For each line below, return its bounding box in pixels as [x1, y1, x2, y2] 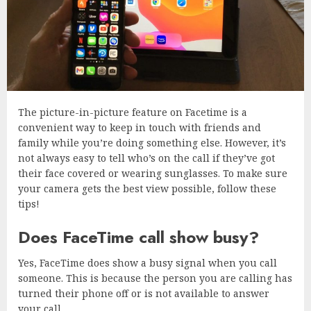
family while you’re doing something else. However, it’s [18, 136, 286, 150]
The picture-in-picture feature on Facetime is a [18, 106, 247, 119]
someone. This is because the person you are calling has [18, 271, 292, 285]
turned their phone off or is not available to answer [18, 287, 269, 301]
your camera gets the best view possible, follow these [18, 182, 276, 196]
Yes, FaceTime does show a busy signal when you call [18, 256, 277, 270]
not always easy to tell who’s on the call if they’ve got [18, 151, 275, 165]
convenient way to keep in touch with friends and [18, 121, 261, 135]
